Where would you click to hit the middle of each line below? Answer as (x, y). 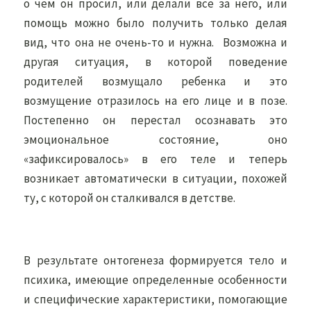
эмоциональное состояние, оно (155, 140)
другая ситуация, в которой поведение (155, 62)
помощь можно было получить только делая (155, 23)
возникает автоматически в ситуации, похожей (155, 178)
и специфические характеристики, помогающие (155, 299)
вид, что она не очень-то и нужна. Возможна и (155, 42)
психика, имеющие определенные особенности (155, 280)
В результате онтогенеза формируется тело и (155, 260)
